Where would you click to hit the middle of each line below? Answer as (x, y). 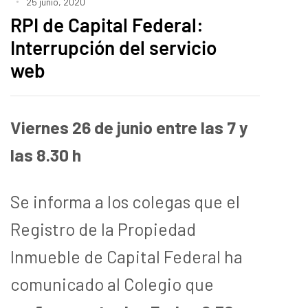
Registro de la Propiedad (103, 229)
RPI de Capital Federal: (107, 24)
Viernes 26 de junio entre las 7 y (129, 127)
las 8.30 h (46, 154)
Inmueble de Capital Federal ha (126, 256)
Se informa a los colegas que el (125, 201)
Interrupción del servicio (114, 47)
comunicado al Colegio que (112, 284)
